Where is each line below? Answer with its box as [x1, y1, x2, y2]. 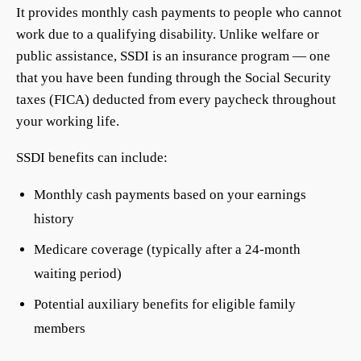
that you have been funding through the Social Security [16, 70, 331, 85]
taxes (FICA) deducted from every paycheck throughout [16, 92, 336, 107]
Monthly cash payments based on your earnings [34, 187, 306, 202]
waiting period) [34, 266, 122, 281]
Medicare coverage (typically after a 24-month [34, 242, 301, 257]
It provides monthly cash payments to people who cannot [16, 5, 342, 20]
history [34, 211, 74, 226]
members [34, 321, 85, 336]
